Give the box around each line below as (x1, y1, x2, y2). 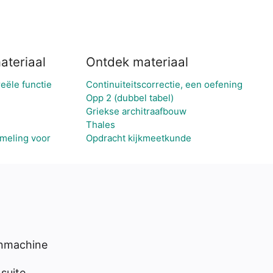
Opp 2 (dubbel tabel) (85, 92, 174, 104)
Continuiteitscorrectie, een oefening (85, 79, 243, 90)
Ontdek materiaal (85, 54, 188, 69)
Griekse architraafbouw (85, 105, 186, 117)
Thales (85, 119, 115, 130)
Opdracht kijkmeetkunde (85, 132, 191, 144)
